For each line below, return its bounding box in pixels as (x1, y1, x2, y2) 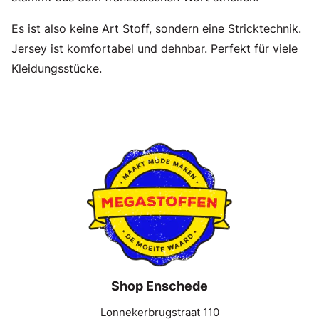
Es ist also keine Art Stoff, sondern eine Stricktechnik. (11, 21, 301, 36)
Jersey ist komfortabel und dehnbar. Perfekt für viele (11, 41, 298, 56)
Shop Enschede (111, 278, 208, 293)
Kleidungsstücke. (11, 61, 102, 75)
